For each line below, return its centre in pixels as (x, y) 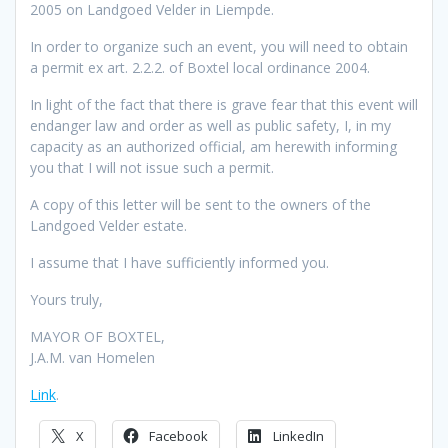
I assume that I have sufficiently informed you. (179, 262)
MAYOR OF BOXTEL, (97, 336)
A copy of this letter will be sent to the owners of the (200, 204)
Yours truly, (66, 299)
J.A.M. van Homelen (92, 357)
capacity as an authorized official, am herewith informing (213, 146)
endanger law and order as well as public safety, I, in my (210, 125)
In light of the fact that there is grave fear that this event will (224, 104)
